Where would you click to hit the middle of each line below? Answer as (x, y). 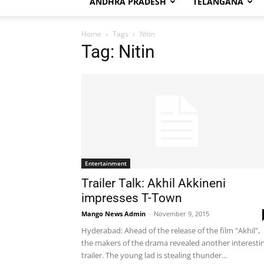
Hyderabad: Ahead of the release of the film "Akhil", (171, 230)
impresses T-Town (132, 198)
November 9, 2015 (181, 214)
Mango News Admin (113, 214)
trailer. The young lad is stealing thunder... (154, 255)
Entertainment (106, 163)
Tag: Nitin (118, 52)
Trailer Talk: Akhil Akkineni (154, 183)
